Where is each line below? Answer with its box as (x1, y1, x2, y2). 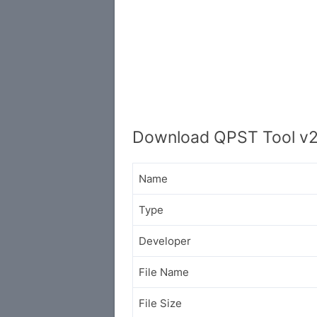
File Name (139, 265, 189, 279)
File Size (139, 296, 182, 310)
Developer (139, 234, 191, 248)
